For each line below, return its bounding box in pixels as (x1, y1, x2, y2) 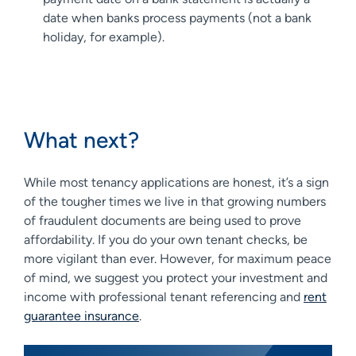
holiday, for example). (43, 29, 164, 44)
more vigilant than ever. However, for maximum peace (24, 250, 331, 266)
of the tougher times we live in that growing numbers (24, 193, 326, 209)
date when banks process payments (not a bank (43, 10, 311, 25)
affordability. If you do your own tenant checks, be (24, 231, 308, 247)
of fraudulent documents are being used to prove (24, 212, 301, 228)
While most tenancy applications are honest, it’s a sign (24, 174, 329, 190)
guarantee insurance (24, 308, 139, 323)
